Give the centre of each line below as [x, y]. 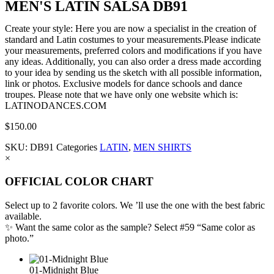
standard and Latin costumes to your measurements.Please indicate [133, 39]
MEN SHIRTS [162, 147]
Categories [77, 147]
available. [23, 216]
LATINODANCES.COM [56, 105]
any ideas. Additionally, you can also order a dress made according [133, 61]
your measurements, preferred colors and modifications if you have [133, 50]
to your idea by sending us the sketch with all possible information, [133, 72]
